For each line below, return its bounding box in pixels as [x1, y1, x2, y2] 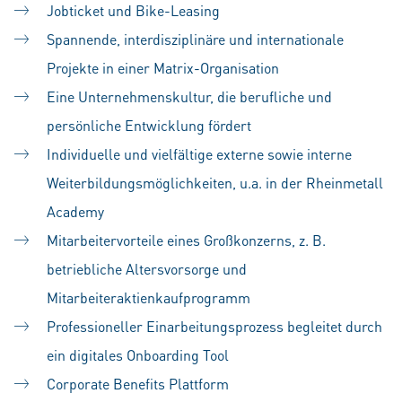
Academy [47, 202, 104, 221]
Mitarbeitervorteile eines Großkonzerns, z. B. [47, 231, 326, 249]
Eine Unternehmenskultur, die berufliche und [47, 87, 332, 106]
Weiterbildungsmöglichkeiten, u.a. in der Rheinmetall [47, 173, 383, 192]
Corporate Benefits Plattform [47, 374, 229, 393]
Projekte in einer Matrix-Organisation [47, 58, 279, 77]
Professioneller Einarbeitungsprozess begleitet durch [47, 317, 382, 336]
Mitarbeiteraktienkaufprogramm [47, 288, 250, 307]
